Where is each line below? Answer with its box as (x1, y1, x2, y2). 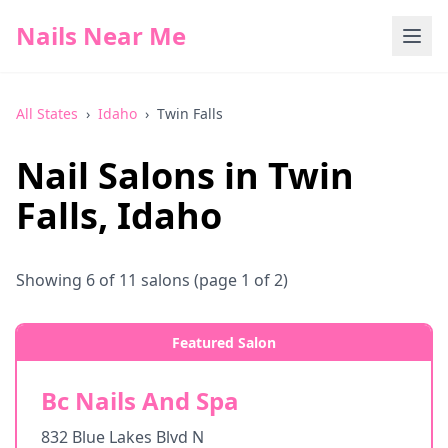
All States (16, 104, 78, 123)
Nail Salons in (16, 151, 268, 200)
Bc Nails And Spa (41, 384, 239, 417)
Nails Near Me (16, 19, 186, 52)
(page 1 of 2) (190, 269, 288, 291)
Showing (16, 269, 86, 291)
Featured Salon (172, 333, 276, 352)
